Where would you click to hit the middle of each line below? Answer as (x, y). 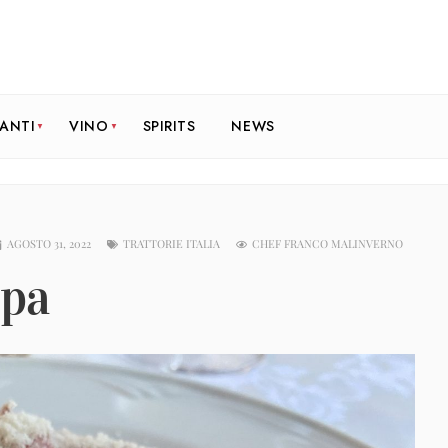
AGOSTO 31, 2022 (49, 244)
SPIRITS (169, 126)
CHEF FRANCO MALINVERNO (327, 244)
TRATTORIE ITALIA (171, 244)
